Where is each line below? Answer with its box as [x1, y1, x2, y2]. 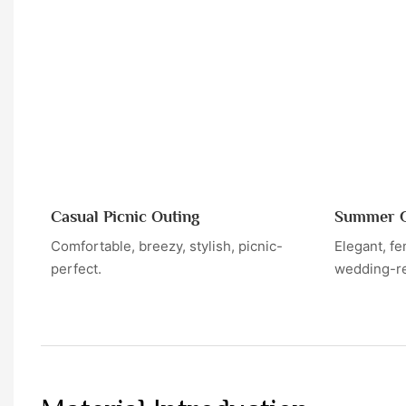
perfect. [50, 260, 101, 278]
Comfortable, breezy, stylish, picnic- [50, 237, 283, 256]
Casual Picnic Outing [50, 207, 199, 226]
